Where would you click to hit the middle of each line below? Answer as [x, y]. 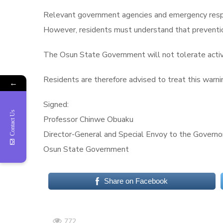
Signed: [56, 105]
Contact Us [12, 122]
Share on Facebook [136, 181]
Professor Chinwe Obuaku [88, 119]
